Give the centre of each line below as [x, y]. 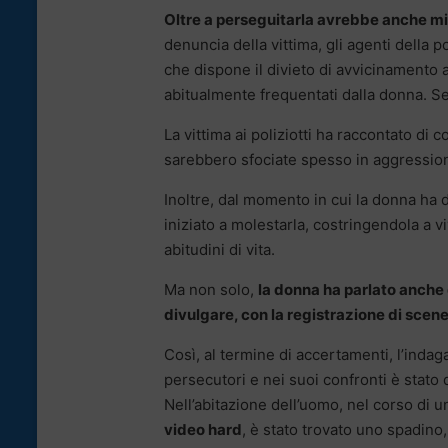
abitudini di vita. [219, 250]
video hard [203, 430]
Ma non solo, [211, 290]
